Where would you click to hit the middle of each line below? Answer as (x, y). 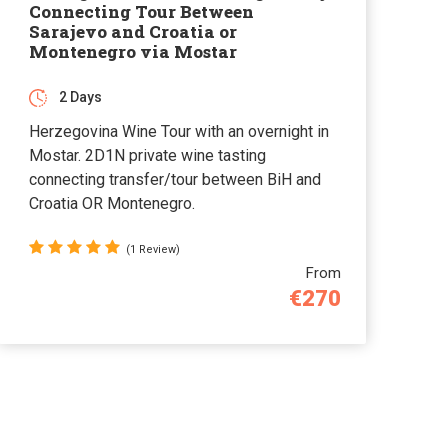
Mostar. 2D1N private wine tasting (148, 155)
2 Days (81, 96)
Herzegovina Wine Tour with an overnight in (179, 131)
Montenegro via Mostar (133, 51)
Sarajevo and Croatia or (133, 31)
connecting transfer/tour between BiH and (175, 179)
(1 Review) (153, 249)
